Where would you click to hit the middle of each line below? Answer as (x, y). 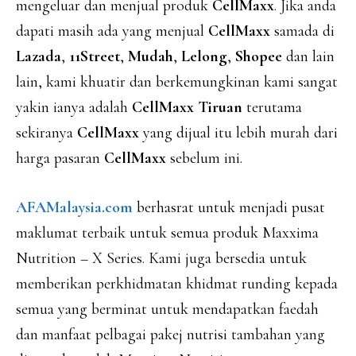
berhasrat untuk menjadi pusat (229, 207)
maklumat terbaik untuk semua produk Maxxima (167, 233)
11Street (95, 56)
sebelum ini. (206, 158)
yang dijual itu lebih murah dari (240, 133)
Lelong (204, 56)
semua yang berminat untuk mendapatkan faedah (167, 309)
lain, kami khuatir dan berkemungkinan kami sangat (177, 82)
